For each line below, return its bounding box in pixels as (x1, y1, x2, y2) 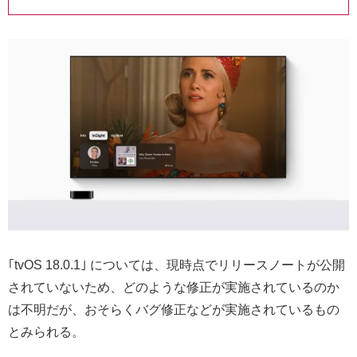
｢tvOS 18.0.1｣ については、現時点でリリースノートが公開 (8, 258, 345, 273)
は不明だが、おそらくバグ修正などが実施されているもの (8, 303, 339, 317)
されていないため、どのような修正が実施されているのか (8, 280, 339, 295)
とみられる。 (8, 325, 84, 339)
